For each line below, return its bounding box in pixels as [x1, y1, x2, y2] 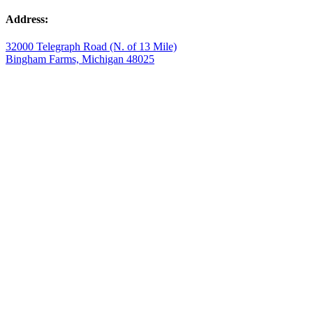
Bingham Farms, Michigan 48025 [6, 52, 154, 65]
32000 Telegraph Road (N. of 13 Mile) [6, 40, 177, 52]
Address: [6, 13, 48, 25]
